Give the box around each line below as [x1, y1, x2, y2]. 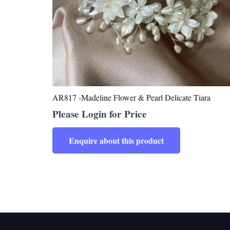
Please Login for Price [52, 107, 147, 122]
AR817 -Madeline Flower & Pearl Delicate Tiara [52, 92, 210, 103]
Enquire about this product [69, 134, 164, 146]
